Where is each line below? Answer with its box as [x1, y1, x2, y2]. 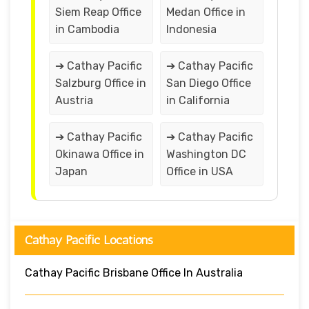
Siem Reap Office [55, 5, 141, 19]
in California [166, 93, 230, 107]
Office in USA [166, 164, 233, 178]
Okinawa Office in [55, 147, 144, 161]
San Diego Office [166, 76, 251, 90]
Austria [55, 93, 93, 107]
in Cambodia [55, 22, 119, 36]
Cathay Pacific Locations [25, 232, 153, 248]
